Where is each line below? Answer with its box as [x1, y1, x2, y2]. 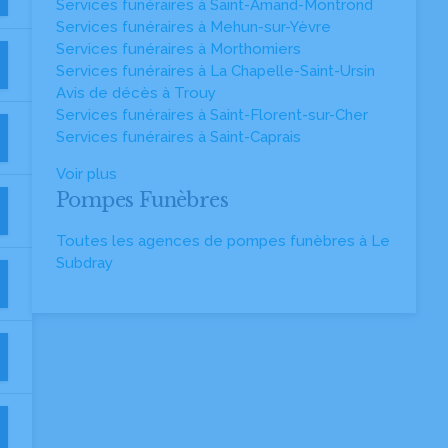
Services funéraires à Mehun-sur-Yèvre [56, 18, 331, 36]
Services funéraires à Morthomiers [56, 40, 301, 58]
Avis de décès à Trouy [56, 84, 216, 102]
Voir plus [56, 165, 117, 183]
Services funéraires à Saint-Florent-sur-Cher [56, 106, 368, 124]
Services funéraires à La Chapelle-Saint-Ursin [56, 62, 375, 80]
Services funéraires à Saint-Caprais [56, 128, 301, 146]
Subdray [56, 254, 113, 272]
